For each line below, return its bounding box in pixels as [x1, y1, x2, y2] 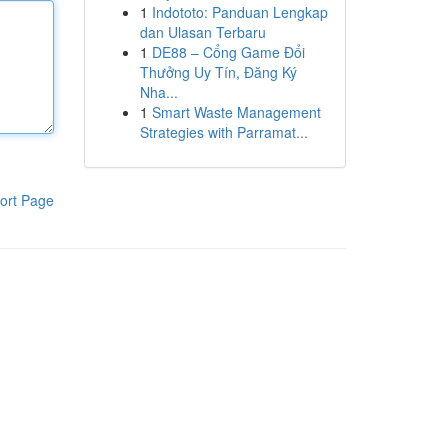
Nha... [139, 82, 178, 102]
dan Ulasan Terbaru [139, 22, 266, 42]
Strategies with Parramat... [139, 122, 308, 142]
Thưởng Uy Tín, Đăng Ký [139, 62, 297, 82]
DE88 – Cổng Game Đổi [151, 42, 305, 62]
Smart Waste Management [151, 102, 321, 122]
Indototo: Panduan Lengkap [151, 2, 328, 22]
